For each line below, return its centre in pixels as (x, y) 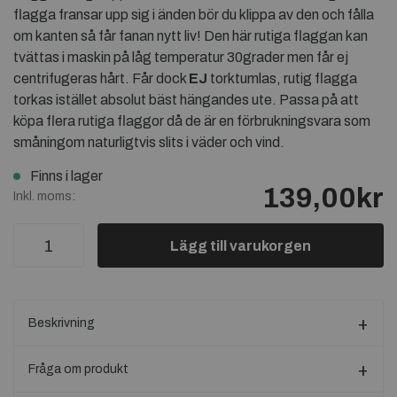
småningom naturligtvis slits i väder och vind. (149, 142)
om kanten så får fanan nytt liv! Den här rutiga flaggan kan (191, 36)
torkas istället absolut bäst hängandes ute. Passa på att (186, 100)
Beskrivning (62, 323)
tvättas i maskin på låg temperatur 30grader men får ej (181, 57)
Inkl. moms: (44, 196)
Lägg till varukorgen (241, 246)
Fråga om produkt (78, 369)
